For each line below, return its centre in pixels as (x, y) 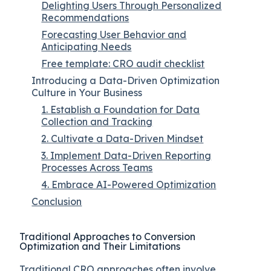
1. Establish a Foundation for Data (121, 109)
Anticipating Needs (87, 46)
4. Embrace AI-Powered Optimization (129, 184)
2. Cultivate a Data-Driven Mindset (122, 138)
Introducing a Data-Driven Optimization (126, 80)
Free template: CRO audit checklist (123, 63)
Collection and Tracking (97, 121)
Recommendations (85, 17)
